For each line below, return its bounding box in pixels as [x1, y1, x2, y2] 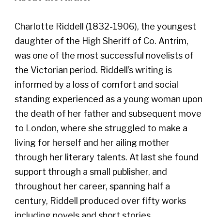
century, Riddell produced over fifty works [15, 195, 186, 206]
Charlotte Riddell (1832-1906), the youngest [15, 21, 196, 31]
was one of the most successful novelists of [15, 50, 194, 61]
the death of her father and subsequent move [15, 108, 201, 119]
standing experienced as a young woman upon [15, 93, 202, 104]
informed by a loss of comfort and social [15, 79, 178, 90]
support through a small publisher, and [15, 166, 167, 177]
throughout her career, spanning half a [15, 181, 170, 191]
